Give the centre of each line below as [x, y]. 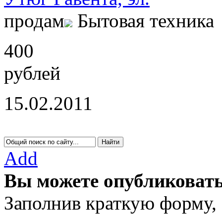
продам [34, 20]
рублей [32, 73]
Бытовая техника [146, 20]
